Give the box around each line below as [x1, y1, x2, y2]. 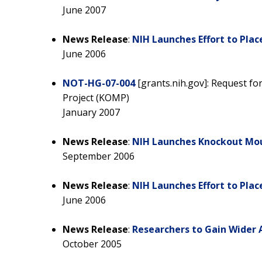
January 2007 [63, 105, 120, 119]
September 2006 [63, 149, 135, 163]
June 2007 [63, 3, 106, 16]
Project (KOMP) [63, 91, 129, 104]
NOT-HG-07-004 [63, 76, 135, 89]
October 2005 [63, 237, 122, 250]
